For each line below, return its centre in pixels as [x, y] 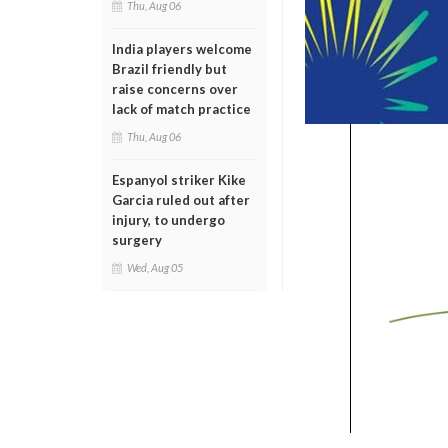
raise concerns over [175, 89]
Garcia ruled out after [181, 200]
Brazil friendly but [169, 69]
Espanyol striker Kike [179, 180]
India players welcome [182, 49]
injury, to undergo [168, 220]
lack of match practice [181, 109]
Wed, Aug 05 [155, 267]
